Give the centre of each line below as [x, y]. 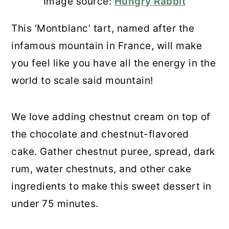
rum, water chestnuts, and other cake [101, 169]
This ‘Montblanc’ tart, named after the [103, 28]
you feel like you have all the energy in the [114, 63]
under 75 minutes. [55, 203]
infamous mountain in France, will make [107, 45]
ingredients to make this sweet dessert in [111, 186]
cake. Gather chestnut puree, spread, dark [113, 151]
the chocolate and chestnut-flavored [100, 134]
